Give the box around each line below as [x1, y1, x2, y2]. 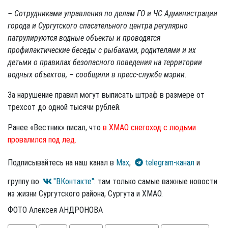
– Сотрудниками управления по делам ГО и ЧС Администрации [8, 8, 217, 18]
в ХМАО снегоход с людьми [103, 122, 196, 132]
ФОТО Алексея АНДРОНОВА [8, 205, 103, 215]
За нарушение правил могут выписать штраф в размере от [8, 90, 205, 100]
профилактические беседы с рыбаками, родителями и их [8, 45, 196, 55]
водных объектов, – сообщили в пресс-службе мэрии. [8, 69, 187, 79]
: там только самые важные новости [94, 176, 217, 186]
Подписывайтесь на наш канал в [8, 157, 116, 167]
